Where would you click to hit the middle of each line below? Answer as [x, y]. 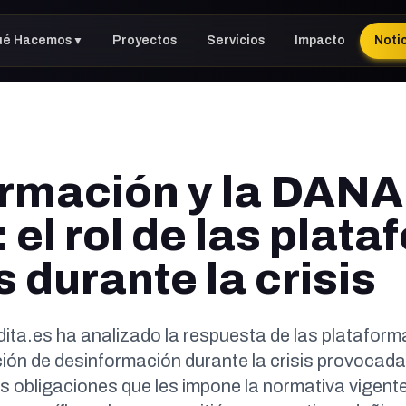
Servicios [237, 40]
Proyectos [145, 40]
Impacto [320, 40]
